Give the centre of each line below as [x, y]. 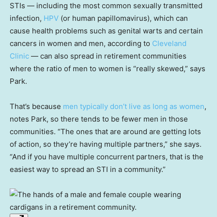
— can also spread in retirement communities [108, 56]
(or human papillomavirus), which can [123, 18]
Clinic [19, 56]
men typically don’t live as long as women [134, 107]
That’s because [36, 107]
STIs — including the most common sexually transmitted [106, 6]
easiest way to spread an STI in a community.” [88, 170]
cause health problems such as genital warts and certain [106, 31]
